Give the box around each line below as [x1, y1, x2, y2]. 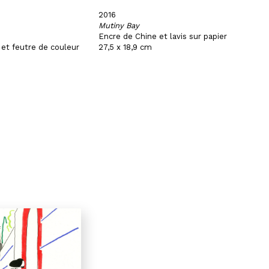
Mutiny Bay [98, 21, 140, 30]
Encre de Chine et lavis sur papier [98, 32, 228, 41]
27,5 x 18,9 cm [98, 43, 153, 52]
